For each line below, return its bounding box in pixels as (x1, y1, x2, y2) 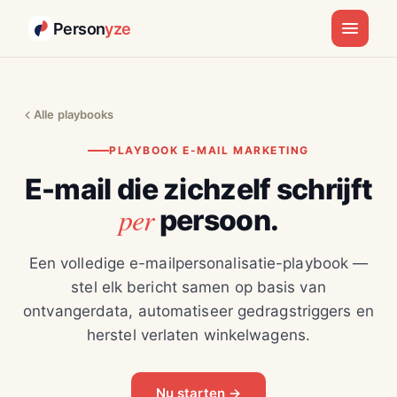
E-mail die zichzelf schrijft (24, 172, 373, 206)
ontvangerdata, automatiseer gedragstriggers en (23, 302, 374, 320)
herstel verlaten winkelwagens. (86, 326, 310, 344)
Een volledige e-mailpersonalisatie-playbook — (28, 254, 369, 272)
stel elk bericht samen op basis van (71, 278, 326, 296)
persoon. (153, 203, 279, 237)
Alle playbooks (34, 107, 114, 121)
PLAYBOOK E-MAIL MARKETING (109, 144, 309, 157)
